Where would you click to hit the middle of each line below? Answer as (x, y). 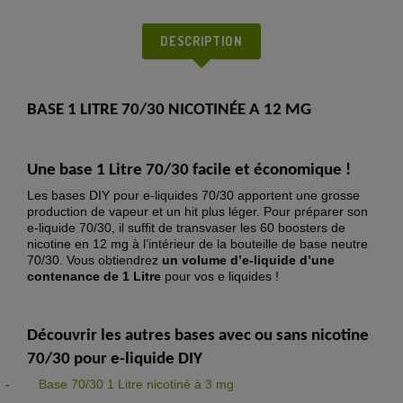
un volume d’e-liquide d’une (248, 260)
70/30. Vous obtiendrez (94, 260)
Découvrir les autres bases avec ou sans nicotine (198, 336)
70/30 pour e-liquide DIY (115, 360)
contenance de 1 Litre (94, 277)
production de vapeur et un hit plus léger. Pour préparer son (197, 212)
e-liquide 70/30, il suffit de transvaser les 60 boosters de (186, 228)
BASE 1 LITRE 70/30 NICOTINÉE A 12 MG (169, 111)
